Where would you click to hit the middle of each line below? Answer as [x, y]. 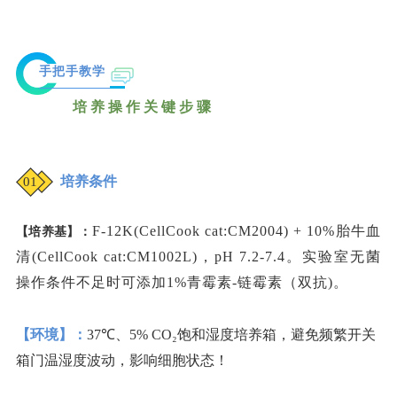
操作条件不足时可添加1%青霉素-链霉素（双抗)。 [182, 283]
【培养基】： [54, 232]
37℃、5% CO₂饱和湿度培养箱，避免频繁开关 [231, 335]
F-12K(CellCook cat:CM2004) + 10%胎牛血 [236, 231]
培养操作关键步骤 [115, 107]
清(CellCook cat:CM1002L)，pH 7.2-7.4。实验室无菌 [198, 257]
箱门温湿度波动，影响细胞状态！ [122, 361]
